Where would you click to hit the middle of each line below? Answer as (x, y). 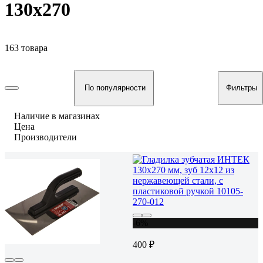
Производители (45, 137)
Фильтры (242, 88)
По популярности (115, 88)
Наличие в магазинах (57, 116)
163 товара (26, 48)
